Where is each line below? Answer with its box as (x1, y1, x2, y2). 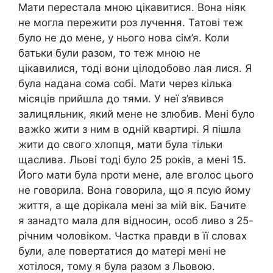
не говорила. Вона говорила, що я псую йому (18, 183, 250, 196)
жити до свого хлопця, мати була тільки (18, 138, 222, 151)
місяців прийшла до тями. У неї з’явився (18, 92, 224, 105)
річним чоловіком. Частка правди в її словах (18, 229, 247, 242)
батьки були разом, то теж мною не (18, 46, 200, 59)
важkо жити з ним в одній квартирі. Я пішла (18, 122, 241, 135)
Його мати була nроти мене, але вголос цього (18, 168, 253, 181)
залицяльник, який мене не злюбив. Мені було (18, 107, 255, 120)
